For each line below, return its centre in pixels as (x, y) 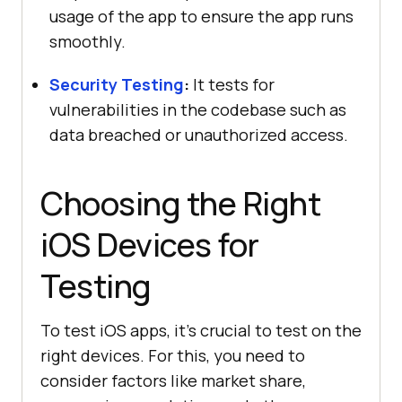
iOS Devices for (150, 244)
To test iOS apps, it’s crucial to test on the (201, 330)
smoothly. (87, 41)
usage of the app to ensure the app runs (201, 16)
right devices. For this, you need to (173, 355)
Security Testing (117, 84)
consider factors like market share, (173, 380)
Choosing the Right (180, 203)
